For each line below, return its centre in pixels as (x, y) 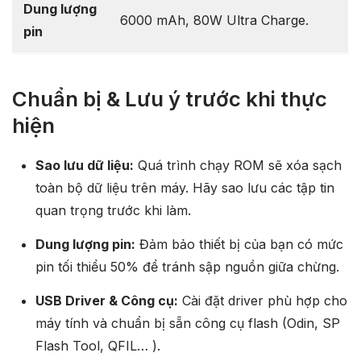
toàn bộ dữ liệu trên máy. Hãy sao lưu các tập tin (185, 188)
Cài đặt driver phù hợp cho (262, 301)
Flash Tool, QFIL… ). (98, 346)
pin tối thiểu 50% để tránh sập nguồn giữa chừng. (187, 267)
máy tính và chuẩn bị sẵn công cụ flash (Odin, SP (187, 323)
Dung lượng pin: (85, 244)
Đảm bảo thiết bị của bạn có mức (239, 244)
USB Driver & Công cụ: (106, 301)
